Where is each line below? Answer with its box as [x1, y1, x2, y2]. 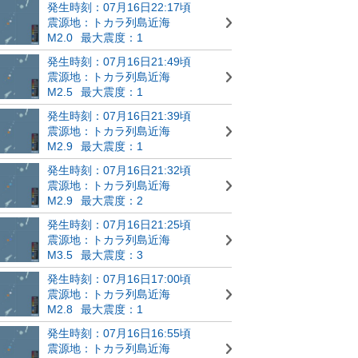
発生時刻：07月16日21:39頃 [47, 109, 191, 122]
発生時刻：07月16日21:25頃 [47, 217, 191, 231]
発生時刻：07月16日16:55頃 [47, 326, 191, 340]
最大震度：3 [81, 248, 143, 261]
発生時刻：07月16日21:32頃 [47, 163, 191, 177]
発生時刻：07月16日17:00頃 [47, 272, 191, 285]
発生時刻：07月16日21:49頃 [47, 54, 191, 68]
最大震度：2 [81, 193, 143, 207]
